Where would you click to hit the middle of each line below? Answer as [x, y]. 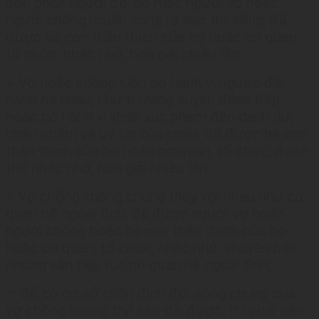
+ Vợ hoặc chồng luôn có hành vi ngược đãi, [146, 83]
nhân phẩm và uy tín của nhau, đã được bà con [157, 134]
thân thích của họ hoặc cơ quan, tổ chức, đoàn [157, 151]
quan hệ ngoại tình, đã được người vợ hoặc [145, 214]
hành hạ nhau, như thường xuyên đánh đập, [144, 100]
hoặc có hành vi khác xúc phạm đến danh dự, [150, 117]
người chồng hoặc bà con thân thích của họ [146, 231]
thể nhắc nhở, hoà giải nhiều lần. [108, 168]
